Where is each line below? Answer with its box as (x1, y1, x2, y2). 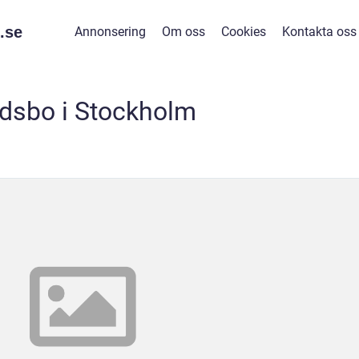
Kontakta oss (281, 24, 357, 39)
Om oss (161, 24, 205, 39)
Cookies (220, 24, 266, 39)
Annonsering (74, 24, 146, 39)
